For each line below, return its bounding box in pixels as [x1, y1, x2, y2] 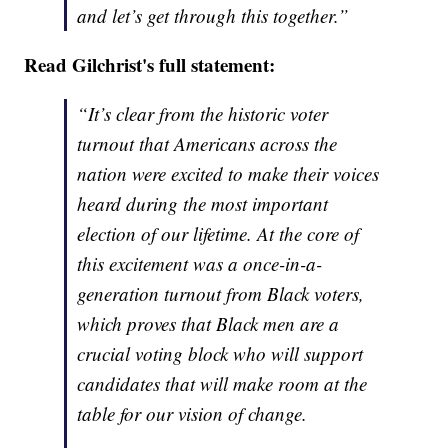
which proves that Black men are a [77, 311, 340, 337]
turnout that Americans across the [77, 131, 338, 157]
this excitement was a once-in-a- [77, 251, 323, 277]
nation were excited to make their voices [77, 161, 380, 187]
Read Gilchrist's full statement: [24, 51, 276, 79]
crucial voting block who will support [77, 341, 364, 367]
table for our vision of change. [77, 401, 308, 427]
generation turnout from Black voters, [77, 281, 365, 307]
